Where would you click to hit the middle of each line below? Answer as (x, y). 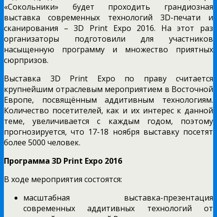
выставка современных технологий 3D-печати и (108, 17)
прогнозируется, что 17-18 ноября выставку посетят (108, 132)
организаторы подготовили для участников (108, 39)
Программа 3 (30, 161)
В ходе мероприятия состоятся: (63, 179)
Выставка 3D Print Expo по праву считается (108, 78)
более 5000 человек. (42, 142)
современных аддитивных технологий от (118, 208)
